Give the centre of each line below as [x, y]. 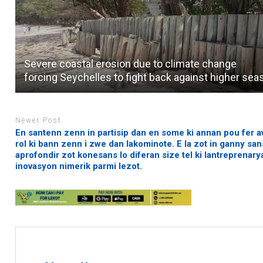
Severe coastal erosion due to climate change [131, 64]
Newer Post [39, 121]
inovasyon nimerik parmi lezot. [79, 166]
